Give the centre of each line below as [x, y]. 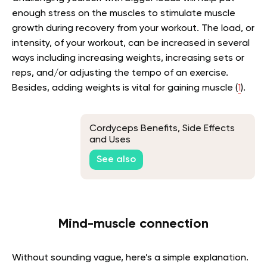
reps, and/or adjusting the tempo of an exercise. [120, 74]
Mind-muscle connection [133, 224]
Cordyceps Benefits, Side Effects [162, 129]
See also [116, 159]
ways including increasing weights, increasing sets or [128, 59]
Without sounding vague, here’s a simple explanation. [130, 258]
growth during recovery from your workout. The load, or [133, 29]
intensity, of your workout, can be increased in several [131, 44]
